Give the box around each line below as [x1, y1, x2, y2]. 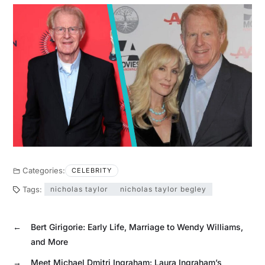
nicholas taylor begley [119, 185, 206, 194]
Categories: [22, 166, 65, 176]
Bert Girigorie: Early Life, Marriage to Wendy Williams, [30, 222, 243, 232]
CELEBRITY [71, 166, 112, 175]
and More [30, 237, 68, 247]
